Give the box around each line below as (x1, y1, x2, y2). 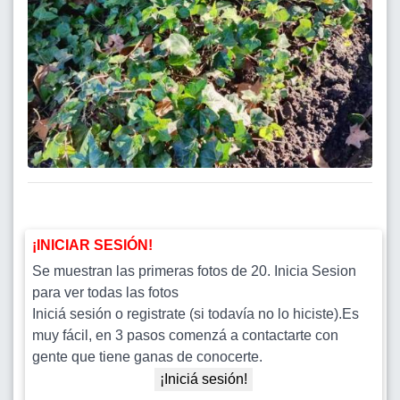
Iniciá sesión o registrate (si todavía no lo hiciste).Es (32, 305, 359, 321)
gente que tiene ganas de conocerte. (32, 348, 262, 364)
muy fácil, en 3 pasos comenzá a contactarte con (32, 327, 338, 343)
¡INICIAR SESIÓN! (32, 237, 153, 253)
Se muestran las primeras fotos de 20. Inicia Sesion (32, 262, 356, 279)
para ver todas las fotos (32, 284, 179, 300)
